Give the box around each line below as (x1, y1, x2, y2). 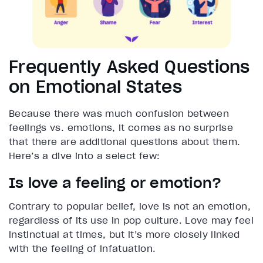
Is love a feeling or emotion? (9, 174, 222, 193)
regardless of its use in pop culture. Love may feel (9, 214, 254, 227)
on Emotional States (9, 76, 182, 98)
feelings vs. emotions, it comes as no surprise (9, 122, 234, 134)
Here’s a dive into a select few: (9, 150, 163, 162)
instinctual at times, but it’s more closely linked (9, 228, 240, 241)
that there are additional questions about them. (9, 136, 241, 148)
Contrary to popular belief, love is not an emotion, (9, 200, 251, 213)
